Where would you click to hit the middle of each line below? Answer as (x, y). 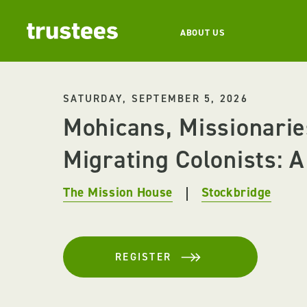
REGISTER (143, 257)
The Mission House (118, 192)
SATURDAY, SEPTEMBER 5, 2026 (156, 99)
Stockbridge (236, 192)
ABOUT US (202, 32)
